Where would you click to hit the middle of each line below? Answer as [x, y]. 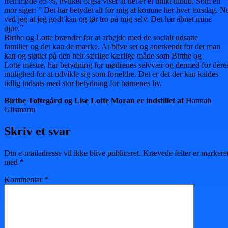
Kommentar [24, 179]
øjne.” [14, 28]
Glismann [20, 109]
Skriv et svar [37, 131]
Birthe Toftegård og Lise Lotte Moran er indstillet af [95, 100]
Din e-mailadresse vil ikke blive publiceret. [73, 153]
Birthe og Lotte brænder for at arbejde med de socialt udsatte [101, 37]
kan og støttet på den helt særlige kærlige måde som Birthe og [103, 55]
